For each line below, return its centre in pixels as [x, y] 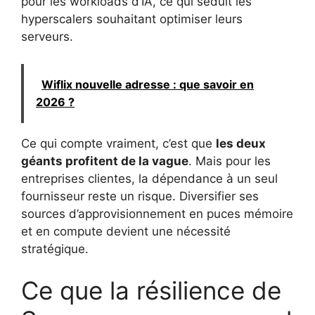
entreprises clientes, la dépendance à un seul [149, 178]
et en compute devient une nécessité [126, 231]
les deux [241, 143]
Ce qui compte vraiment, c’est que [118, 143]
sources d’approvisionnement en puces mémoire [157, 213]
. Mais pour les [230, 161]
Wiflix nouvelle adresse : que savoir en [148, 84]
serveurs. [47, 37]
